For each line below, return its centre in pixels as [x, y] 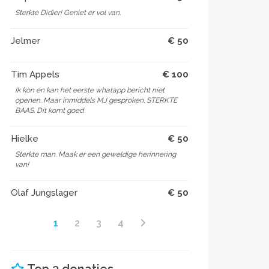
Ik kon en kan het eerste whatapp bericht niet [90, 90]
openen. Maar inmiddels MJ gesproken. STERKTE [96, 100]
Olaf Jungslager [44, 193]
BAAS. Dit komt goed [49, 110]
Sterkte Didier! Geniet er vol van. [68, 13]
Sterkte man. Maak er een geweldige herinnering [95, 154]
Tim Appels [35, 74]
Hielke [25, 139]
